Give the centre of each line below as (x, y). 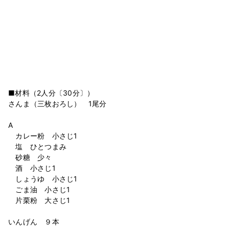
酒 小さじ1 (32, 168)
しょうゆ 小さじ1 (43, 178)
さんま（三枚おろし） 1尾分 (58, 103)
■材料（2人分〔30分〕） (51, 93)
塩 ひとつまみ (37, 146)
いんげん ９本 (34, 221)
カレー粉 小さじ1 (43, 135)
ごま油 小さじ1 (43, 189)
